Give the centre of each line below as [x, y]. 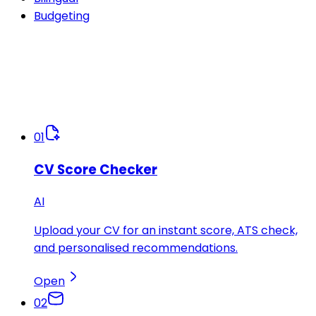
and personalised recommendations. [136, 248]
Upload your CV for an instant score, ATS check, [166, 231]
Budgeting [62, 16]
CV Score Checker [96, 169]
